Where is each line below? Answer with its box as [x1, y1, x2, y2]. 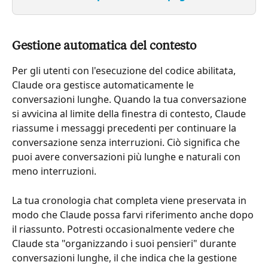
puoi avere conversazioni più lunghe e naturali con [12, 150, 243, 164]
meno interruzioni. [12, 165, 96, 178]
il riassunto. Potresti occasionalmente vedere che [12, 222, 237, 236]
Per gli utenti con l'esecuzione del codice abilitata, [12, 64, 238, 78]
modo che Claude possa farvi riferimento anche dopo [12, 208, 256, 221]
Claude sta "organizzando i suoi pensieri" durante [12, 236, 239, 250]
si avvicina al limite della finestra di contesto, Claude [12, 107, 248, 121]
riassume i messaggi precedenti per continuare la [12, 121, 239, 135]
